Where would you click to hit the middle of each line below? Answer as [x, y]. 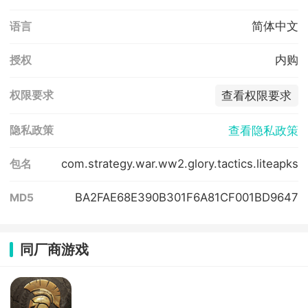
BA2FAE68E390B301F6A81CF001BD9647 [186, 198]
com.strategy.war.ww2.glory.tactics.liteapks [179, 164]
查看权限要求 [257, 95]
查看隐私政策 [263, 130]
